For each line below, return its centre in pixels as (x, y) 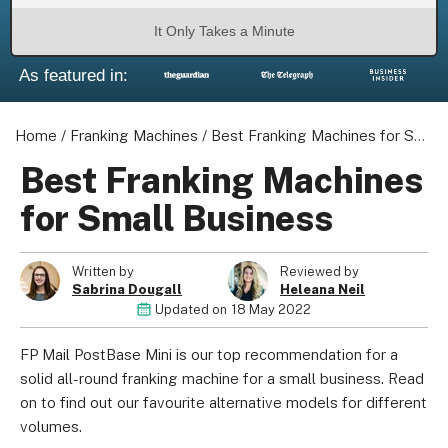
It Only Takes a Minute (224, 31)
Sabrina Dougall (127, 289)
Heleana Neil (323, 289)
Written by (103, 271)
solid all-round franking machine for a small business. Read (222, 378)
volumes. (51, 426)
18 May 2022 (271, 309)
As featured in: (73, 75)
